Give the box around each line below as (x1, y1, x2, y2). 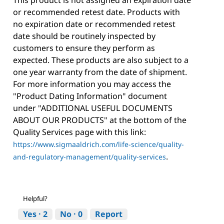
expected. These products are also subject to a (13, 54, 188, 66)
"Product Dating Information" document (13, 90, 167, 102)
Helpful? (23, 194, 47, 203)
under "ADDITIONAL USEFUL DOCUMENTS (13, 102, 172, 114)
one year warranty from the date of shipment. (13, 66, 187, 78)
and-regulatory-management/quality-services (13, 152, 166, 162)
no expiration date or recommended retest (13, 18, 175, 30)
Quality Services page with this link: (13, 126, 146, 138)
